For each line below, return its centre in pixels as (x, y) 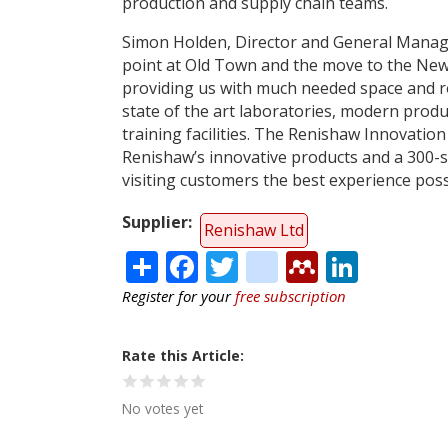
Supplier (155, 221)
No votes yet (162, 409)
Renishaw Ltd (254, 229)
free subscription (290, 296)
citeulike (340, 263)
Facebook (268, 263)
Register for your (178, 296)
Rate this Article (181, 356)
